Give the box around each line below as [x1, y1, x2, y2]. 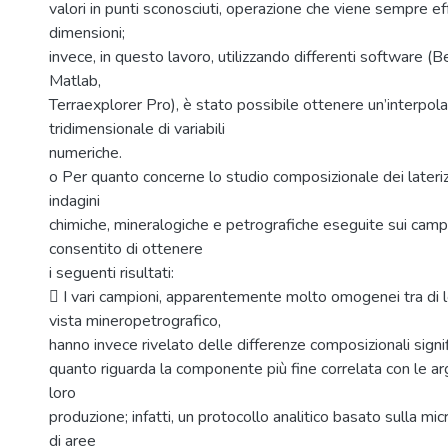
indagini [49, 190, 100, 212]
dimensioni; [49, 22, 125, 44]
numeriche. [49, 142, 122, 164]
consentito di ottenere [49, 238, 203, 260]
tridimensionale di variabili [49, 118, 225, 140]
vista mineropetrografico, [49, 310, 221, 332]
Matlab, [49, 70, 101, 92]
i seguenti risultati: [49, 262, 174, 284]
